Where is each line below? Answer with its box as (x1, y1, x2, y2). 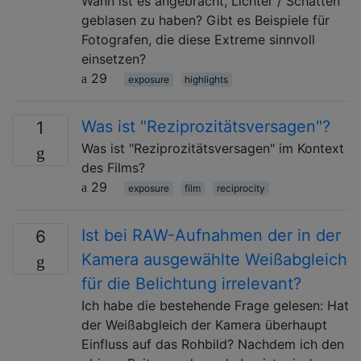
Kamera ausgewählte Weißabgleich (81, 249, 347, 269)
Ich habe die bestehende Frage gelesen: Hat (81, 297, 349, 313)
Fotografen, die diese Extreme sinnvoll (81, 31, 315, 48)
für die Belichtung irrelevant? (81, 273, 301, 293)
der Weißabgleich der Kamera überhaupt (81, 316, 327, 333)
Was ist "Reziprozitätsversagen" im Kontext (81, 139, 344, 156)
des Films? (81, 159, 145, 176)
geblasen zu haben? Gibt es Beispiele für (81, 11, 330, 28)
